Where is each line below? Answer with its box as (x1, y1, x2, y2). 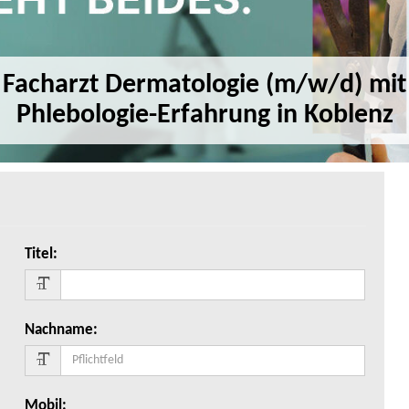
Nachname (25, 322, 94, 339)
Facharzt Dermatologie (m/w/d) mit (3, 71, 406, 100)
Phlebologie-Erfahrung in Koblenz (16, 101, 393, 131)
